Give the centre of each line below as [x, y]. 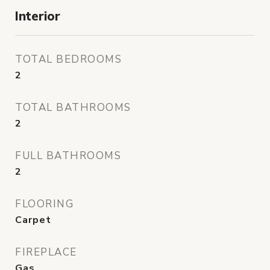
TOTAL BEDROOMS [68, 59]
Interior [38, 16]
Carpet [33, 220]
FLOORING [44, 204]
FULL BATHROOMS [68, 156]
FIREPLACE [46, 252]
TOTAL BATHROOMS [73, 108]
